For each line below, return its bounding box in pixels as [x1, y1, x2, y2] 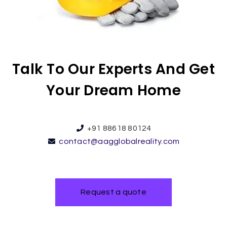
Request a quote [81, 188, 146, 197]
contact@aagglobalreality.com [59, 137, 180, 146]
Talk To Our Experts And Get [12, 59, 215, 80]
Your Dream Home [46, 81, 181, 101]
